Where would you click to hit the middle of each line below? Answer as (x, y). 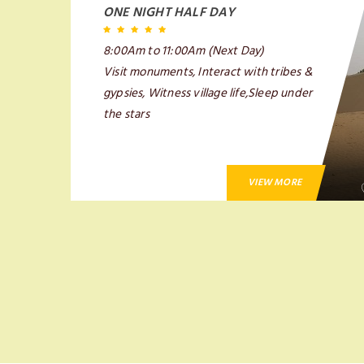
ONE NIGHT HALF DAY (169, 12)
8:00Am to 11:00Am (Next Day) (184, 51)
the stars (126, 114)
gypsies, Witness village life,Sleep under (208, 93)
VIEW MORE (275, 182)
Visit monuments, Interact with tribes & (208, 72)
